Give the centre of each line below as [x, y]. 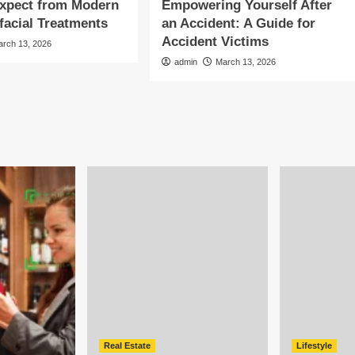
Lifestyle [314, 345]
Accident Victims [215, 42]
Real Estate [127, 345]
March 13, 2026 [245, 62]
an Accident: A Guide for [238, 23]
